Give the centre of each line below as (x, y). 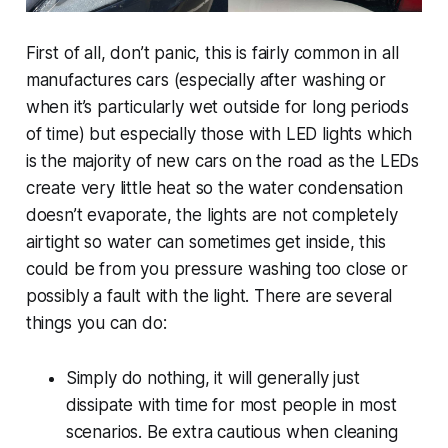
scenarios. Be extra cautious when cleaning (231, 431)
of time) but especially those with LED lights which (219, 133)
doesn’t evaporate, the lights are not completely (211, 214)
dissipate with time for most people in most (231, 404)
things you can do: (96, 322)
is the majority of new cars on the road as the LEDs (222, 160)
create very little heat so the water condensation (214, 187)
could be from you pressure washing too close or (216, 268)
